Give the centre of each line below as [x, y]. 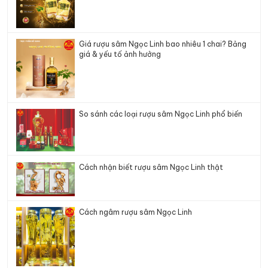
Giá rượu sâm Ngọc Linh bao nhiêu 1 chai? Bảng [163, 44]
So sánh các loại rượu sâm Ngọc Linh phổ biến [161, 114]
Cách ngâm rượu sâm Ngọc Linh [136, 212]
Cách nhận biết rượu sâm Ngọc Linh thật [151, 167]
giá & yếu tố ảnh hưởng [120, 54]
